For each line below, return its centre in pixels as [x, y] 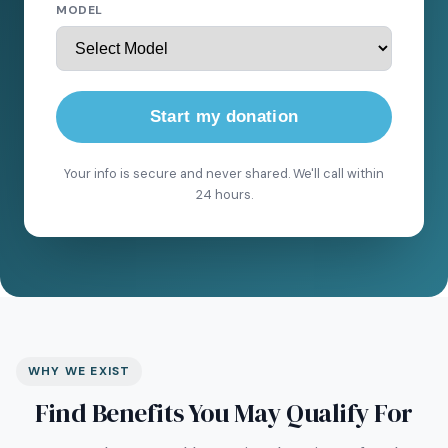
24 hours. [224, 194]
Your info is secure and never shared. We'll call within [224, 173]
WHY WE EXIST [79, 371]
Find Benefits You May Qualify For [224, 413]
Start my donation [224, 116]
